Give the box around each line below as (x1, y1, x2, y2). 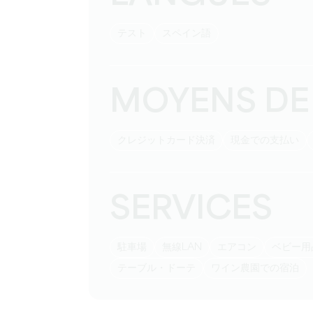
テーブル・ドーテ (127, 263, 196, 273)
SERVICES (110, 194, 272, 226)
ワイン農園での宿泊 (221, 263, 299, 273)
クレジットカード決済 (127, 136, 215, 145)
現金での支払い (240, 136, 299, 145)
